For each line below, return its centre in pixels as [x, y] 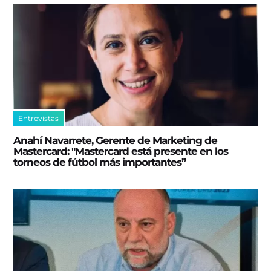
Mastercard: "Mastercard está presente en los [121, 152]
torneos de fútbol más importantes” [100, 162]
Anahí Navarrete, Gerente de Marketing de [116, 141]
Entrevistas [39, 119]
